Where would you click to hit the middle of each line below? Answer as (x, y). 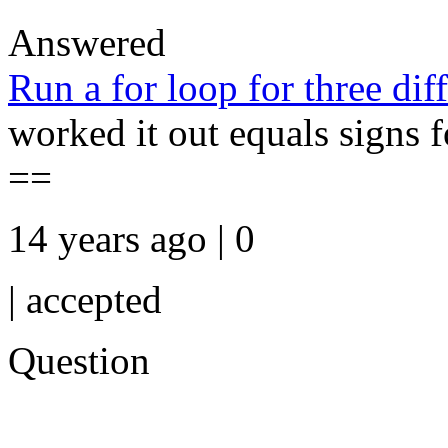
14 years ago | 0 (131, 239)
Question (79, 361)
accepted (94, 300)
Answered (87, 43)
